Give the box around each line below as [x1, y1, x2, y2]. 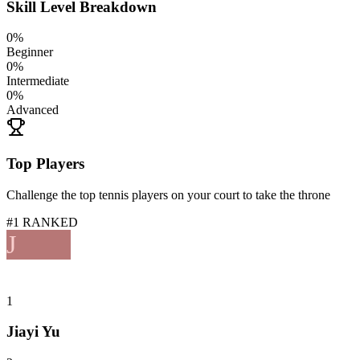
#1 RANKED [6, 215, 78, 229]
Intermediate [6, 74, 69, 88]
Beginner [6, 45, 53, 59]
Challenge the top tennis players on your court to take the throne [6, 187, 330, 202]
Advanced [6, 103, 59, 117]
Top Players [6, 154, 84, 172]
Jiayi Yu [6, 323, 60, 341]
